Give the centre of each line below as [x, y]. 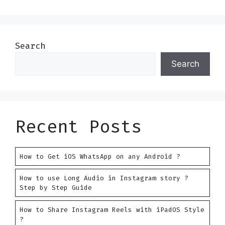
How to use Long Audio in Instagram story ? [104, 178]
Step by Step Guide [56, 188]
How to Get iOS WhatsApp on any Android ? [100, 156]
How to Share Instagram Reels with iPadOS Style [112, 209]
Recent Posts [78, 126]
